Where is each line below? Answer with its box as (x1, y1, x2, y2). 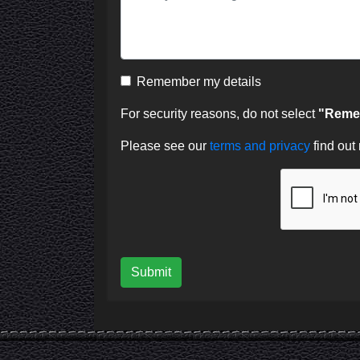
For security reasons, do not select (121, 106, 318, 121)
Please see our (121, 138, 210, 153)
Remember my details (137, 74, 261, 88)
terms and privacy (210, 138, 313, 153)
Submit (131, 264, 171, 279)
